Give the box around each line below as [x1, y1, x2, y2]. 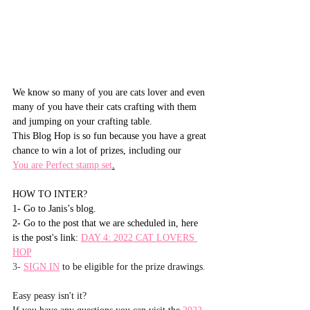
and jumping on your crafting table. [12, 116, 152, 127]
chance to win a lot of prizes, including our [12, 145, 184, 156]
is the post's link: [12, 232, 81, 243]
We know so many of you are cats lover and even [12, 86, 208, 98]
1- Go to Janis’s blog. [12, 203, 96, 214]
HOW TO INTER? [12, 188, 87, 199]
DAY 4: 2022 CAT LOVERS [81, 232, 197, 243]
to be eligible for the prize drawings [60, 261, 203, 272]
